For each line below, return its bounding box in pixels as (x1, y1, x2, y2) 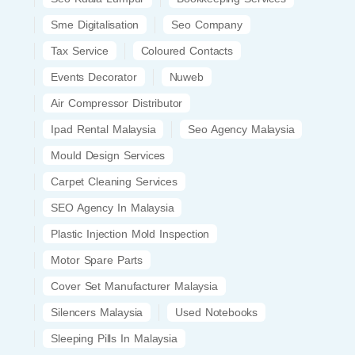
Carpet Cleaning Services (51, 174, 177, 188)
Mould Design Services (51, 148, 166, 162)
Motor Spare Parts (51, 253, 143, 266)
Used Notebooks (175, 305, 258, 319)
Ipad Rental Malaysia (51, 122, 156, 136)
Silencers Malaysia (51, 305, 143, 319)
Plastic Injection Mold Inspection (51, 227, 210, 240)
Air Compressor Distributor (51, 96, 183, 109)
